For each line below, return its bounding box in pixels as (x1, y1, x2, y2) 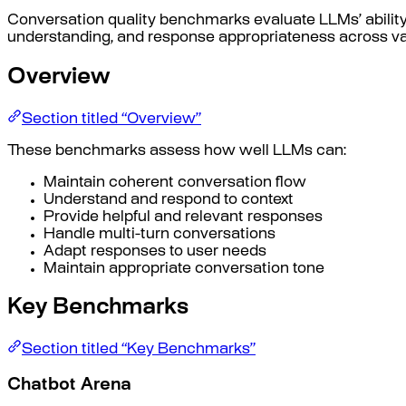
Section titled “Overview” (22, 112, 201, 127)
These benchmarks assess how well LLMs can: (7, 144, 346, 159)
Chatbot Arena (7, 378, 131, 394)
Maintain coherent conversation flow (43, 176, 306, 190)
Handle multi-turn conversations (43, 227, 275, 242)
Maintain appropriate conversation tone (43, 262, 324, 276)
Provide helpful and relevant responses (43, 210, 323, 225)
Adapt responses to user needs (43, 245, 266, 259)
